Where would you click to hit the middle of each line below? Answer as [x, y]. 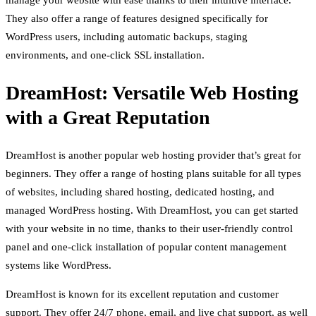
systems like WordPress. [59, 266]
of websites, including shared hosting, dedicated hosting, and [140, 192]
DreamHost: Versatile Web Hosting [152, 93]
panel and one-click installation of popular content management [146, 247]
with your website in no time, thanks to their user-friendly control [149, 229]
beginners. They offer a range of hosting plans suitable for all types [153, 174]
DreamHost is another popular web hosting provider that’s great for [153, 156]
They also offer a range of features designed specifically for [137, 18]
